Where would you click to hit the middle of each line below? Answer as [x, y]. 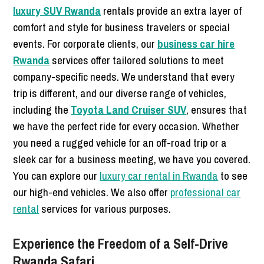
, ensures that [217, 109]
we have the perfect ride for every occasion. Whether [126, 126]
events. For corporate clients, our [85, 43]
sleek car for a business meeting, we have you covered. [132, 159]
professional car [206, 192]
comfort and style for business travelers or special [122, 27]
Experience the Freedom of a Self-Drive [121, 243]
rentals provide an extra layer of [171, 10]
